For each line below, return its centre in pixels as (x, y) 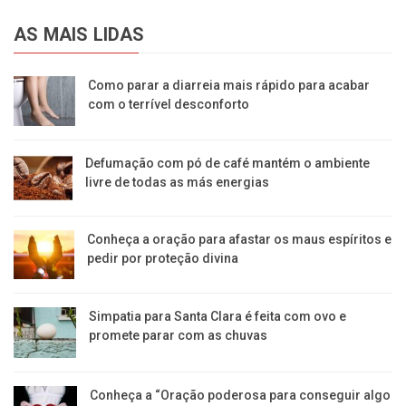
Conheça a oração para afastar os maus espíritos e (239, 240)
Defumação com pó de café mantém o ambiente (228, 164)
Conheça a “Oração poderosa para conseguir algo (241, 396)
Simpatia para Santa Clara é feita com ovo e (218, 317)
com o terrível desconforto (169, 105)
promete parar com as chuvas (179, 336)
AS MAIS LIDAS (79, 35)
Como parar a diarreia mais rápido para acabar (229, 86)
